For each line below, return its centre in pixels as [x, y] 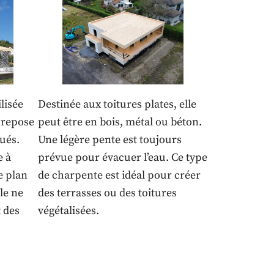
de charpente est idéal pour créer [119, 176]
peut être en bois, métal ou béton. [120, 122]
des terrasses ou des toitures [107, 193]
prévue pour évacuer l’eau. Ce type [122, 158]
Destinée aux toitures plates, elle [117, 105]
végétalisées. [68, 211]
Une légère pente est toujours [109, 140]
